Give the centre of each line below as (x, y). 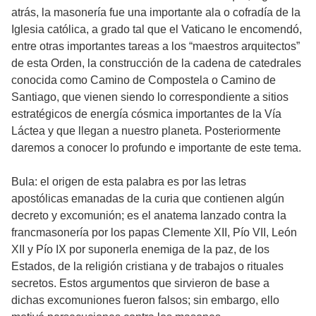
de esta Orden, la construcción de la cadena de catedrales (156, 63)
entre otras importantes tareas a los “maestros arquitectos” (156, 46)
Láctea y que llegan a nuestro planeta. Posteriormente (146, 130)
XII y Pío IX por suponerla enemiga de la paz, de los (140, 249)
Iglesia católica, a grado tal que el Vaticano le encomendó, (157, 29)
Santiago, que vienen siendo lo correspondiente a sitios (150, 97)
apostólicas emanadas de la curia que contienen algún (148, 198)
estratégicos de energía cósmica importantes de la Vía (146, 114)
